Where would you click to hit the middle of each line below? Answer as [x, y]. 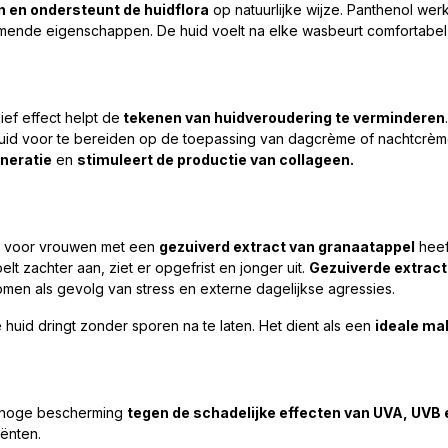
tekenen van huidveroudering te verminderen [282, 117]
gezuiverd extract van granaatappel [287, 246]
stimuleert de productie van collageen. [215, 159]
